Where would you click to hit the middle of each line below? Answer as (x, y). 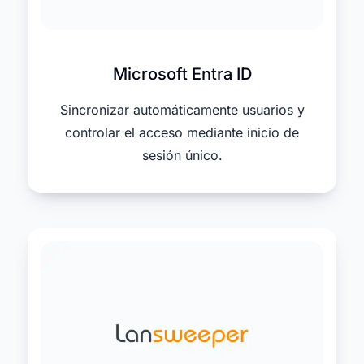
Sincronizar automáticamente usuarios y (182, 110)
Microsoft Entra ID (182, 74)
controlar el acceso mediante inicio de (182, 133)
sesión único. (182, 156)
